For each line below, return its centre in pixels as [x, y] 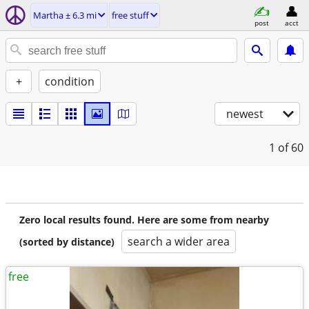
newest [245, 114]
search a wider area [179, 241]
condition [70, 81]
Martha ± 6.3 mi [65, 15]
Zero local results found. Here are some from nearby [144, 220]
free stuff [130, 15]
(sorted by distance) [67, 242]
